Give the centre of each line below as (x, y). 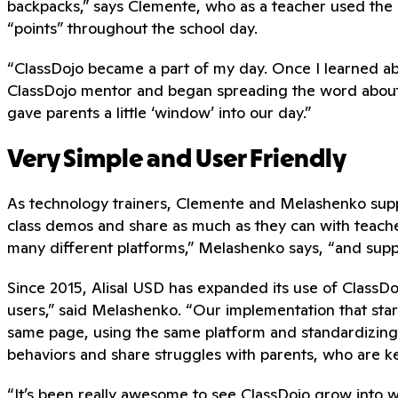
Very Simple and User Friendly (177, 160)
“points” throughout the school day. (135, 28)
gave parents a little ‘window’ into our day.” (159, 112)
